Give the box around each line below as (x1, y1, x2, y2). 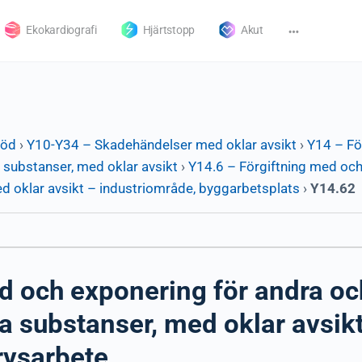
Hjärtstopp (142, 23, 196, 36)
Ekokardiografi (26, 23, 97, 36)
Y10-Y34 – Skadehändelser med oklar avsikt (27, 137, 297, 153)
